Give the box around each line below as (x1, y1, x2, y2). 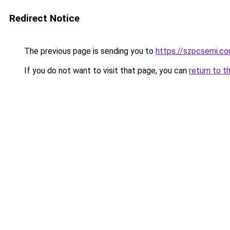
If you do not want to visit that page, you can (22, 66, 189, 75)
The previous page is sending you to (22, 46, 156, 56)
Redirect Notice (9, 12, 80, 24)
